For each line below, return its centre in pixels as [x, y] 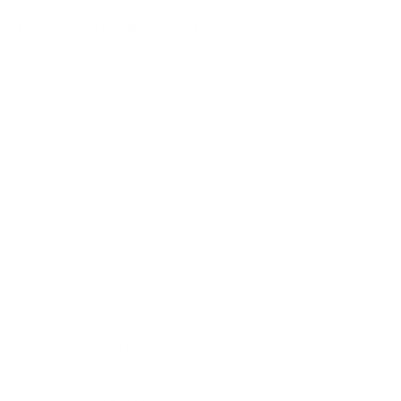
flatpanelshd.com [119, 94]
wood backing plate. [100, 345]
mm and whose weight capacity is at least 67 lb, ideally [209, 244]
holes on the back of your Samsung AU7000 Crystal [196, 386]
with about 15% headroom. [122, 264]
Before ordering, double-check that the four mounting [200, 367]
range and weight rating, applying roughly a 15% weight [190, 133]
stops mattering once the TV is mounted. [144, 192]
